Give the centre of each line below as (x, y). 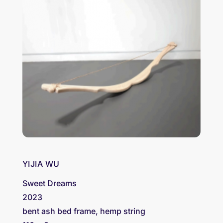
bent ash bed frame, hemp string (84, 211)
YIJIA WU (41, 164)
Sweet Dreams (49, 183)
